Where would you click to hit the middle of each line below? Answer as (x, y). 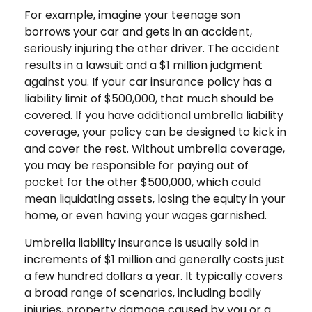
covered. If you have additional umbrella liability (154, 116)
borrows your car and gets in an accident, (138, 32)
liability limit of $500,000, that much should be (149, 99)
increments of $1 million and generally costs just (155, 260)
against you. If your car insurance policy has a (148, 82)
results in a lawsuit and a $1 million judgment (143, 65)
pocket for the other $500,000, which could (143, 182)
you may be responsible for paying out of (136, 166)
